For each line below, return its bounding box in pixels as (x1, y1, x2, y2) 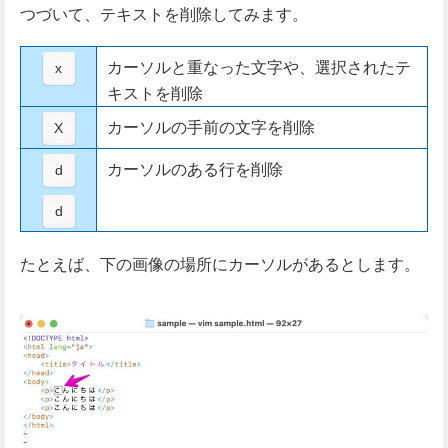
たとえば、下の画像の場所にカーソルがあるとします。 (20, 251, 420, 275)
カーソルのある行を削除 (107, 156, 283, 180)
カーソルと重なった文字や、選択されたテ (107, 54, 411, 78)
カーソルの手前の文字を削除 (107, 114, 315, 138)
